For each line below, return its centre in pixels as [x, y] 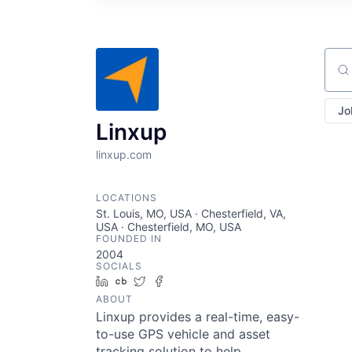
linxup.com [124, 154]
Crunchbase [164, 280]
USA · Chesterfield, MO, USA [169, 226]
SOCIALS [119, 266]
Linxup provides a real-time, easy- [198, 316]
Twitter [169, 280]
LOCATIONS [126, 197]
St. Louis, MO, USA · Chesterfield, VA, [191, 213]
